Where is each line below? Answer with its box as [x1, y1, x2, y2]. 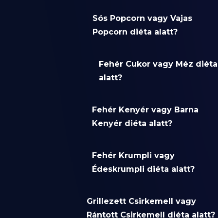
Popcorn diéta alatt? [92, 27, 178, 37]
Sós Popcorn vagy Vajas [92, 14, 192, 23]
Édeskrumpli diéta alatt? [92, 164, 195, 174]
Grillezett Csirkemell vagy [87, 197, 197, 206]
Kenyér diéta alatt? [92, 119, 173, 128]
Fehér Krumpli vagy [92, 151, 175, 161]
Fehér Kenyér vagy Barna [92, 105, 199, 115]
